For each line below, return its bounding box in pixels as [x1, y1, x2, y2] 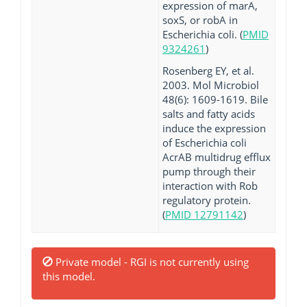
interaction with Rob [162, 178, 258, 193]
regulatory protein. [162, 193, 251, 207]
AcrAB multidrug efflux [162, 149, 271, 164]
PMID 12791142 [165, 207, 243, 221]
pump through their [162, 164, 256, 178]
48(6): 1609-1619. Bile [162, 92, 268, 106]
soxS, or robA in [162, 13, 238, 27]
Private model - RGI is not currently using [53, 255, 249, 269]
